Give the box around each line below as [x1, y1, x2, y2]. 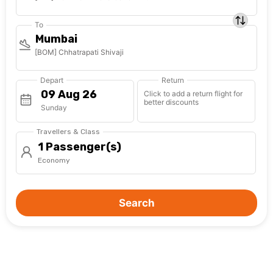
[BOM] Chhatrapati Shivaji [35, 48, 124, 57]
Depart [40, 76, 63, 85]
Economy [38, 156, 70, 165]
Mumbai [35, 32, 77, 46]
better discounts [144, 97, 199, 107]
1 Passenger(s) [38, 140, 121, 154]
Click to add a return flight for [144, 89, 243, 99]
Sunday [41, 103, 67, 113]
